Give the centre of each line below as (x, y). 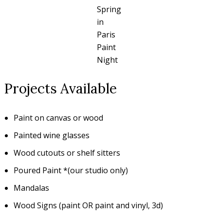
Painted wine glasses (52, 135)
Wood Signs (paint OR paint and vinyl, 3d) (88, 205)
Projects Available (60, 89)
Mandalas (31, 188)
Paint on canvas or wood (58, 118)
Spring (109, 9)
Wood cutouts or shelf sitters (67, 153)
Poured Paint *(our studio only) (71, 170)
